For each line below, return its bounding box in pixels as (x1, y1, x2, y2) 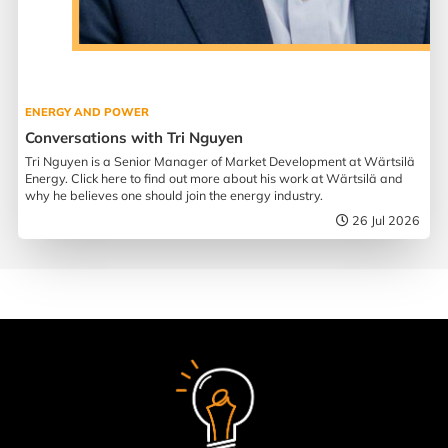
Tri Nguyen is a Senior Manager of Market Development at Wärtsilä (25, 152, 416, 169)
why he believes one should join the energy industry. (25, 186, 324, 203)
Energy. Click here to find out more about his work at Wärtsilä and (25, 169, 404, 186)
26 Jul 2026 (352, 211, 421, 228)
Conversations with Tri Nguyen (25, 127, 244, 147)
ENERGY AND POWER (25, 104, 150, 119)
